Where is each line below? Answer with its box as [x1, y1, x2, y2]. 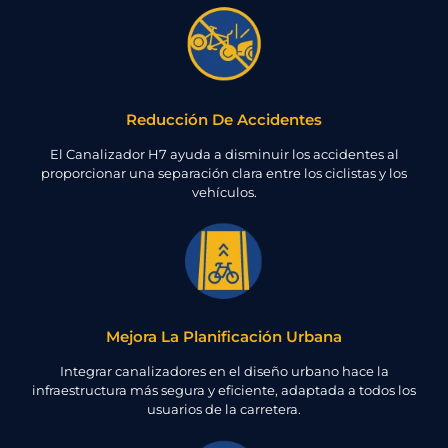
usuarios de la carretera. [147, 401, 301, 418]
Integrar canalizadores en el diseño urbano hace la [59, 363, 389, 380]
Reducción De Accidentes [126, 109, 322, 129]
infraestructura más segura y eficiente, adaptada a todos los [32, 382, 416, 399]
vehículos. [191, 183, 257, 200]
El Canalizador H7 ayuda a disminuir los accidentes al [49, 145, 399, 162]
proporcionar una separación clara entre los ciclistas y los [41, 164, 407, 181]
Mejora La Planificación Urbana [106, 327, 342, 347]
